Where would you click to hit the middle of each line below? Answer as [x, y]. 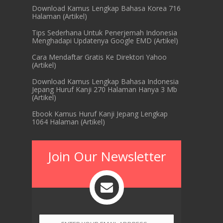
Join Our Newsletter [107, 156]
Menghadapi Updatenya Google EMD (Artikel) [105, 41]
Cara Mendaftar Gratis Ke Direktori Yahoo [99, 57]
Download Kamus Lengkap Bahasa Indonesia [105, 81]
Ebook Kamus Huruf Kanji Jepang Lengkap [100, 114]
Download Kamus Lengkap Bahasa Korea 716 [106, 8]
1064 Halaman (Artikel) [68, 122]
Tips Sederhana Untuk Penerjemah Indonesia [105, 33]
